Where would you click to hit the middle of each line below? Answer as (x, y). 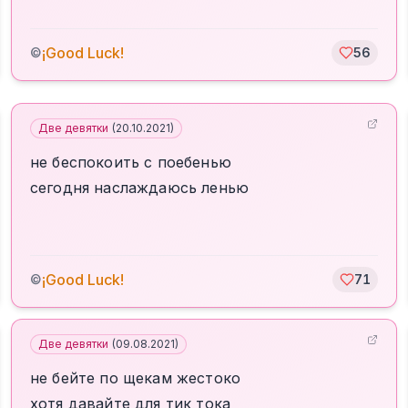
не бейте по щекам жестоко (135, 378)
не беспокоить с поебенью (131, 162)
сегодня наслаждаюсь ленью (140, 188)
